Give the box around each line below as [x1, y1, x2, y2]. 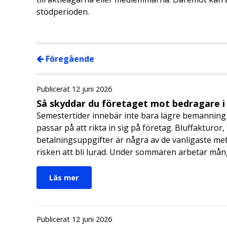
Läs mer [49, 172, 79, 182]
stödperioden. [36, 6, 89, 17]
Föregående [44, 53, 94, 64]
